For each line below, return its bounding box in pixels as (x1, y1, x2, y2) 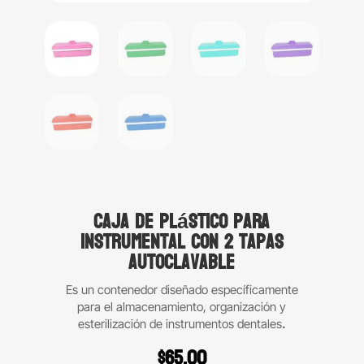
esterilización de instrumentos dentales (77, 316, 282, 332)
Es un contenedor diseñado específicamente (65, 282, 298, 298)
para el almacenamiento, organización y (77, 299, 287, 315)
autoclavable (128, 244, 236, 282)
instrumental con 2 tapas (80, 223, 284, 262)
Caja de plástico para (93, 203, 271, 241)
